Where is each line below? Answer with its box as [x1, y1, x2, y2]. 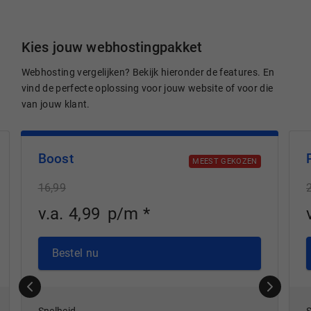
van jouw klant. [21, 98, 90, 110]
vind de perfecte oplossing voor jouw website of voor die [21, 82, 274, 94]
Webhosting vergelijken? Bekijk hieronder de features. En [21, 66, 275, 78]
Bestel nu [51, 246, 99, 260]
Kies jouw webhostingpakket [21, 39, 203, 56]
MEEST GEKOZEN [192, 157, 258, 167]
